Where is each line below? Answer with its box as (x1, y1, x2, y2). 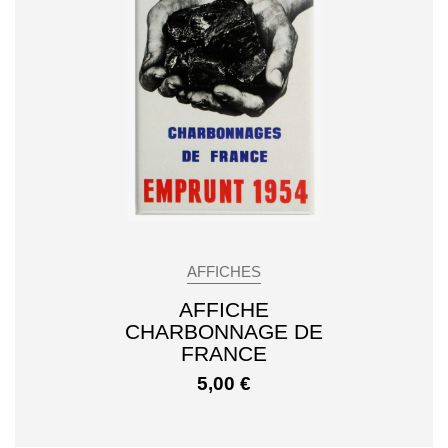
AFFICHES (187, 264, 261, 281)
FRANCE (180, 342, 267, 366)
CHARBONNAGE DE (124, 320, 323, 344)
